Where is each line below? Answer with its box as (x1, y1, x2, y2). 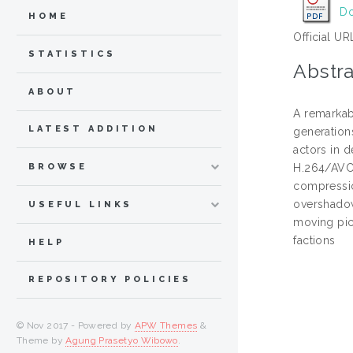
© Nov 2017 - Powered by (17, 320, 135, 332)
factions (293, 234, 336, 247)
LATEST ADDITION (28, 124, 158, 135)
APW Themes (134, 320, 198, 332)
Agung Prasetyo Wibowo (65, 335, 178, 347)
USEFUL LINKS (28, 199, 133, 210)
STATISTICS (28, 48, 116, 59)
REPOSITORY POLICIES (28, 274, 192, 285)
